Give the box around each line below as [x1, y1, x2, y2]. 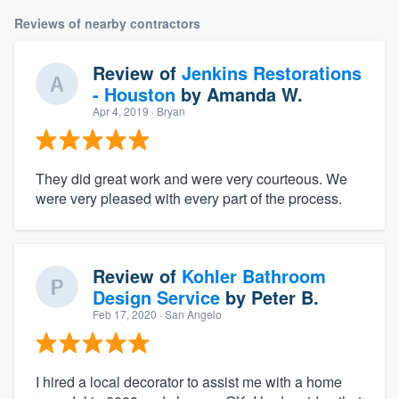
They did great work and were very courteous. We [36, 168, 347, 190]
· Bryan [149, 103, 185, 119]
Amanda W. [207, 81, 303, 108]
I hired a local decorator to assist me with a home [36, 371, 342, 393]
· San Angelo [157, 306, 222, 322]
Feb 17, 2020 [93, 306, 157, 322]
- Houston [93, 81, 175, 108]
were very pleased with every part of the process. [36, 188, 342, 209]
